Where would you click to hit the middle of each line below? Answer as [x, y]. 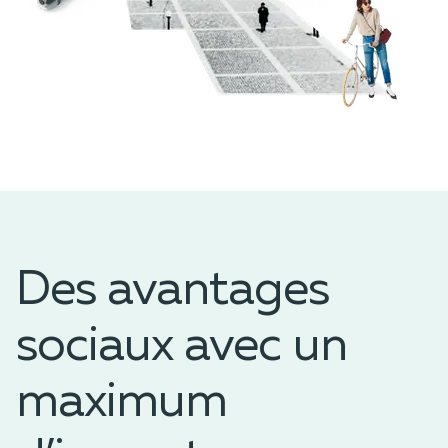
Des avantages [173, 291]
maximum [122, 403]
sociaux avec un [181, 347]
